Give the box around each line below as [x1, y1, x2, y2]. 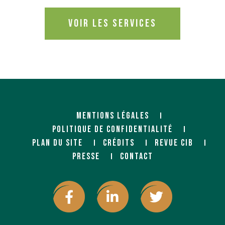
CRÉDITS [102, 137, 135, 148]
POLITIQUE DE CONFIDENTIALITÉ [52, 124, 173, 135]
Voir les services [68, 17, 157, 30]
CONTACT [120, 151, 153, 162]
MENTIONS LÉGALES [76, 110, 149, 121]
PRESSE [72, 151, 100, 162]
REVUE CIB [154, 137, 193, 148]
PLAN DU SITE [32, 137, 83, 148]
